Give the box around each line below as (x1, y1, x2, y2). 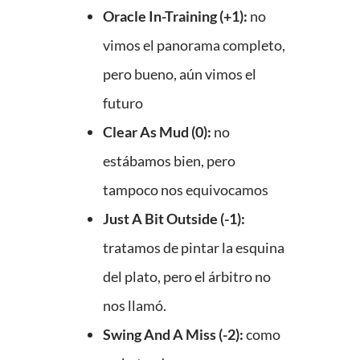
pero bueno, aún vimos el (103, 65, 256, 84)
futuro (103, 94, 143, 112)
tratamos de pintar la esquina (103, 239, 284, 257)
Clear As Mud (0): (103, 123, 214, 141)
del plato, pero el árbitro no (103, 268, 271, 286)
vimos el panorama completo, (103, 36, 285, 55)
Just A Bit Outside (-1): (103, 210, 245, 228)
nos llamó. (103, 297, 166, 315)
